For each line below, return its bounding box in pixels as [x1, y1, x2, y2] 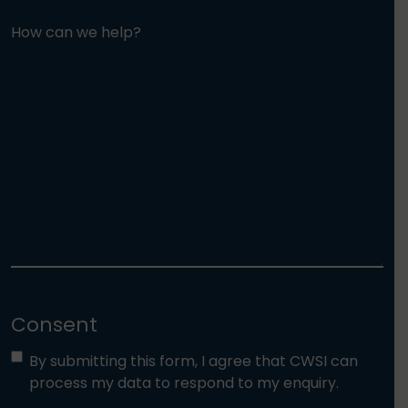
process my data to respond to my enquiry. [29, 372, 339, 393]
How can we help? [11, 22, 141, 43]
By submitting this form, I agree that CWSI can [29, 351, 358, 372]
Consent [11, 311, 97, 339]
